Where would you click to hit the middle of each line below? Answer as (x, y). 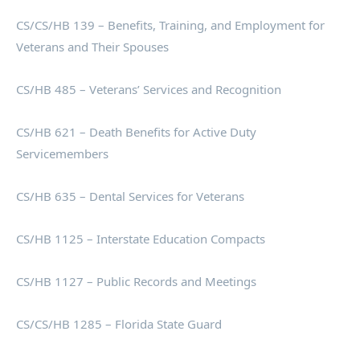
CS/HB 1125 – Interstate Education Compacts (141, 239)
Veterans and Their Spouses (92, 47)
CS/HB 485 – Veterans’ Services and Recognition (149, 90)
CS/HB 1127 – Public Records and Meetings (136, 282)
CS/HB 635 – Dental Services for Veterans (130, 196)
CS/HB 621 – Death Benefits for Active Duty (136, 132)
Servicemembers (62, 154)
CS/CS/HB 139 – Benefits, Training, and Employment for (170, 25)
